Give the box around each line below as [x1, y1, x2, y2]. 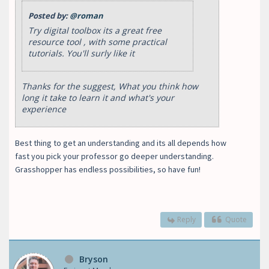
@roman [70, 10, 103, 21]
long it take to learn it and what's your [22, 91, 174, 103]
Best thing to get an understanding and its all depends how [15, 137, 226, 148]
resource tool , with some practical [28, 35, 167, 47]
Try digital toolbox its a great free [28, 24, 162, 36]
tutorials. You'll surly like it [28, 47, 137, 59]
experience [22, 103, 71, 115]
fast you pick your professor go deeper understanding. [15, 150, 214, 162]
